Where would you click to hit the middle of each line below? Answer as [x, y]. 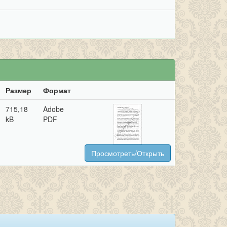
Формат [57, 90]
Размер [18, 90]
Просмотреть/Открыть [128, 153]
